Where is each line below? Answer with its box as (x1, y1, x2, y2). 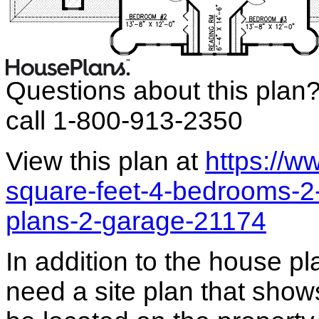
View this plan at (6, 147, 205, 177)
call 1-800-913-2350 (6, 106, 243, 136)
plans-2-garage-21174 (6, 206, 266, 236)
